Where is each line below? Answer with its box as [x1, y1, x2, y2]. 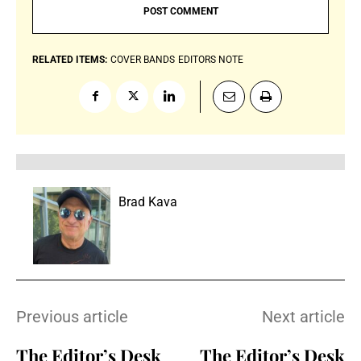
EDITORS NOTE [178, 53, 243, 65]
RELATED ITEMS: [32, 53, 107, 65]
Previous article [16, 306, 128, 326]
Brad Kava [118, 193, 177, 210]
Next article [261, 306, 345, 326]
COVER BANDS [110, 53, 175, 65]
